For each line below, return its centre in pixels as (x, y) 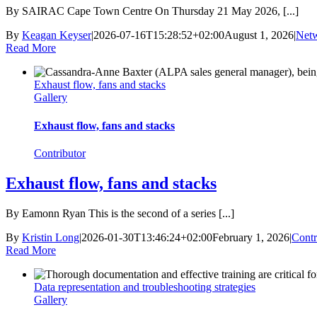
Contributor (60, 153)
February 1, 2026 (251, 237)
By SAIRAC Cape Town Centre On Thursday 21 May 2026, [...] (152, 11)
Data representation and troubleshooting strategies (145, 287)
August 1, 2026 (259, 35)
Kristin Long (51, 237)
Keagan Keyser (57, 35)
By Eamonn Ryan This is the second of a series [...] (120, 213)
